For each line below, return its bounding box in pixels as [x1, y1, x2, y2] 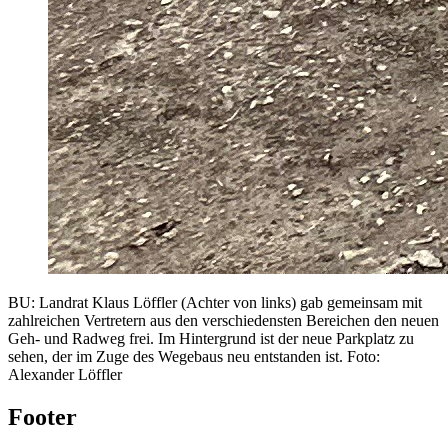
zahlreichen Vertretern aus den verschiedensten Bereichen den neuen [8, 312, 439, 330]
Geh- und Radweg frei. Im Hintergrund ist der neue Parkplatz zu [8, 330, 414, 348]
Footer [8, 404, 77, 431]
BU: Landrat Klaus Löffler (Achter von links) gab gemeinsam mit [8, 294, 422, 312]
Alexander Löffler [8, 366, 122, 384]
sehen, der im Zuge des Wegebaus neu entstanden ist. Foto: [8, 348, 380, 366]
